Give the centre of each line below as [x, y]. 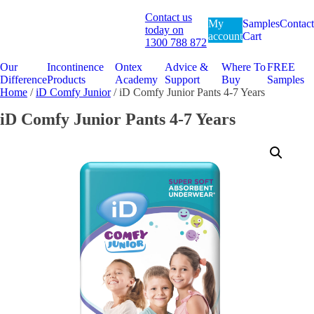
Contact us [168, 18]
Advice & [187, 67]
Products [66, 79]
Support [183, 79]
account [225, 36]
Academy [136, 79]
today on [164, 30]
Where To [243, 67]
